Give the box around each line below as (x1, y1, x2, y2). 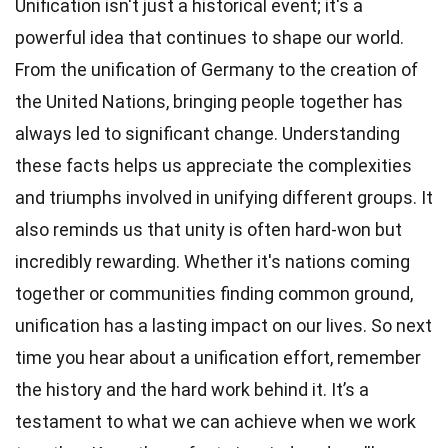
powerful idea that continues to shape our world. (15, 26, 404, 48)
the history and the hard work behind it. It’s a (15, 378, 369, 400)
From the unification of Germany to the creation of (15, 58, 418, 80)
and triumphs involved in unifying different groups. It (15, 186, 433, 208)
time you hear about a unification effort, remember (15, 346, 421, 368)
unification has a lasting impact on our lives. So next (15, 314, 432, 336)
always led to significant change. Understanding (15, 122, 400, 144)
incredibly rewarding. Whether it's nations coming (15, 250, 410, 272)
